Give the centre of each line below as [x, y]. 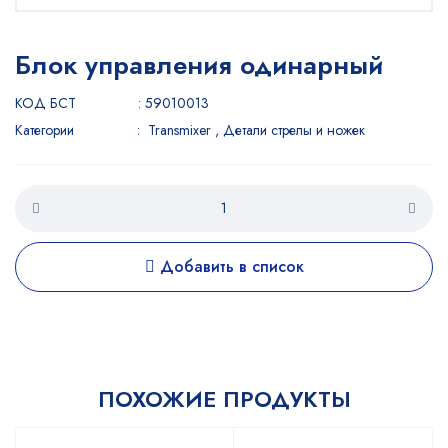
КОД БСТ [45, 103]
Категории [44, 130]
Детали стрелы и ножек [294, 130]
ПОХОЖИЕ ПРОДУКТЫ [224, 399]
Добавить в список [229, 266]
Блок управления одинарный [199, 65]
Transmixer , [185, 130]
